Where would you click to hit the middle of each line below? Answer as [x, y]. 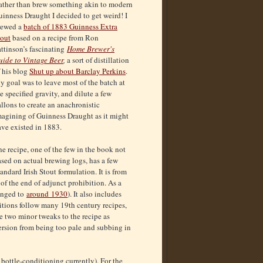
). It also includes [95, 194]
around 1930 [47, 194]
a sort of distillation [98, 60]
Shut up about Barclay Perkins [77, 71]
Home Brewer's [91, 49]
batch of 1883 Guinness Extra [70, 27]
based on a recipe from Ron [55, 38]
